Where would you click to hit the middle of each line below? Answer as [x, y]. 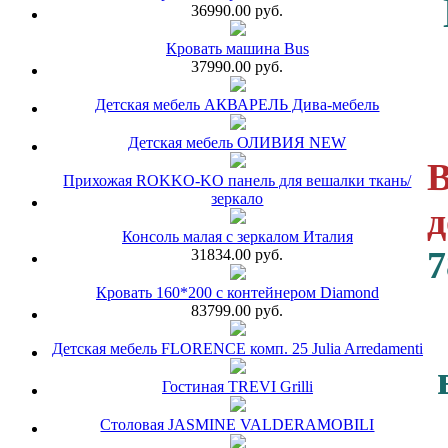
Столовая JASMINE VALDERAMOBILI [237, 424]
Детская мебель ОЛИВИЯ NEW [237, 142]
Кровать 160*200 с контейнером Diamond [237, 292]
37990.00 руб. [237, 66]
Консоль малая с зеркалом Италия [237, 236]
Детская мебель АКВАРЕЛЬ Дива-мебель [237, 104]
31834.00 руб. [237, 254]
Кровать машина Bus [237, 48]
